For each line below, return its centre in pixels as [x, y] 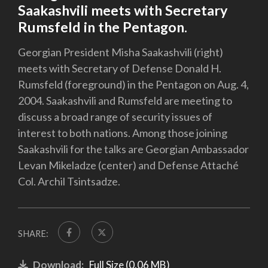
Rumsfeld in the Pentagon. [103, 27]
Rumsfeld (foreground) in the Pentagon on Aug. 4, [133, 84]
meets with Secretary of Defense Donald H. [120, 68]
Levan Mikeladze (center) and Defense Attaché [128, 165]
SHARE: [33, 233]
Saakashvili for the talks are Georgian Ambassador [133, 149]
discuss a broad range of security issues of [115, 116]
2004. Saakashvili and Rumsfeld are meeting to [125, 100]
